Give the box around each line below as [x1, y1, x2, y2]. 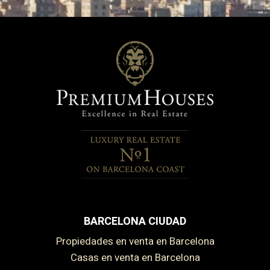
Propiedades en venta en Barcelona [61, 233, 215, 249]
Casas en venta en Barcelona [77, 250, 200, 265]
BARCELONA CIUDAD [84, 213, 186, 230]
